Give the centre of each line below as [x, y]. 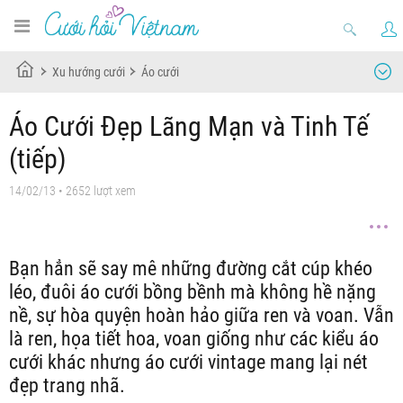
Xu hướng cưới [89, 72]
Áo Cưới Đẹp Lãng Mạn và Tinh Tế [189, 126]
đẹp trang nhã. [67, 385]
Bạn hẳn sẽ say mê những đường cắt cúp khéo [191, 269]
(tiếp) [38, 159]
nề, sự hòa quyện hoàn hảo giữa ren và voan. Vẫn [201, 315]
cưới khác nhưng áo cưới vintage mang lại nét [188, 362]
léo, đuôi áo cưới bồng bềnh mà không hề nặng [193, 292]
